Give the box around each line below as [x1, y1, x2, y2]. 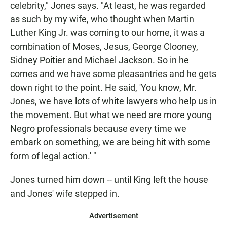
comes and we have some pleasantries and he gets [10, 68, 216, 79]
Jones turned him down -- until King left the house [10, 174, 208, 185]
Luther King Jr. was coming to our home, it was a [10, 27, 205, 38]
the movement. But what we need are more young [10, 109, 212, 120]
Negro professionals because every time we [10, 123, 186, 134]
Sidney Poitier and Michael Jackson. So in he [10, 55, 189, 65]
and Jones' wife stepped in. [10, 188, 120, 199]
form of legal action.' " [10, 150, 96, 161]
